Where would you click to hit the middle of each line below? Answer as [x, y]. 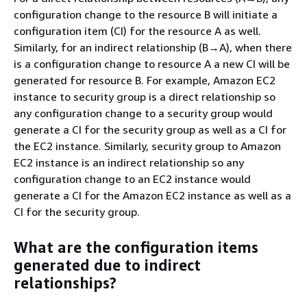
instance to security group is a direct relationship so [145, 96]
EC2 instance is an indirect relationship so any [129, 162]
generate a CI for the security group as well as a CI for [150, 129]
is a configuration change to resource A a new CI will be [152, 63]
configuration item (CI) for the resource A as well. [137, 30]
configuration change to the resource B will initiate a [146, 14]
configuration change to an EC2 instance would [132, 179]
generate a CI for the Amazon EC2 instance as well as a [152, 195]
